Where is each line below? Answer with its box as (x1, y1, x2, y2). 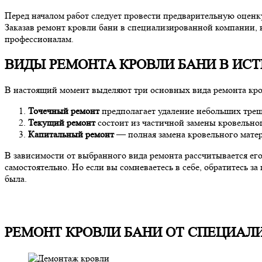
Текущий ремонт (28, 117, 95, 129)
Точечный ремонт (28, 105, 99, 117)
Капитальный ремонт (28, 129, 114, 140)
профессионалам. (5, 33, 74, 44)
